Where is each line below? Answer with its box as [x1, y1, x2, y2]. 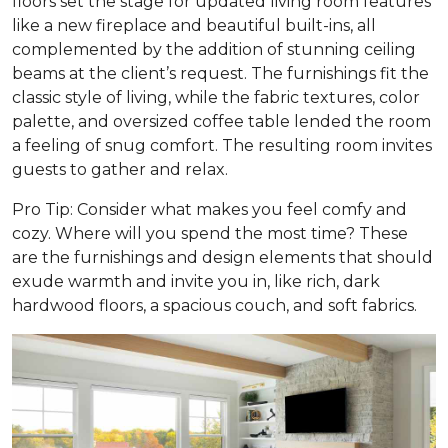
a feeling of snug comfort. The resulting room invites [12, 135, 432, 155]
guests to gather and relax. [12, 159, 228, 179]
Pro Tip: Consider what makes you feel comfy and [12, 199, 407, 219]
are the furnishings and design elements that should [12, 247, 433, 267]
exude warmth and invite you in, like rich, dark [12, 271, 380, 291]
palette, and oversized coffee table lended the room [12, 111, 431, 131]
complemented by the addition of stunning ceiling [12, 39, 416, 59]
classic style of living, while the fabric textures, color [12, 87, 420, 107]
